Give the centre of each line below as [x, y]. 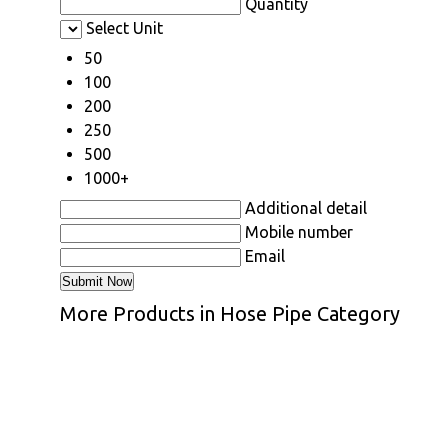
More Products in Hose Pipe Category [230, 313]
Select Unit [124, 28]
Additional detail [306, 208]
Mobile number [299, 232]
